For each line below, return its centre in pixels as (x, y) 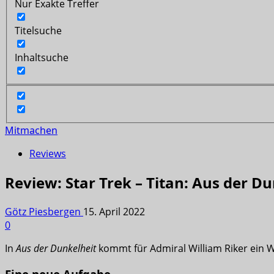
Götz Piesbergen (44, 212)
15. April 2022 (114, 212)
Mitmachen (31, 131)
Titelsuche (38, 30)
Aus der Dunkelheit (56, 249)
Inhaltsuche (42, 57)
